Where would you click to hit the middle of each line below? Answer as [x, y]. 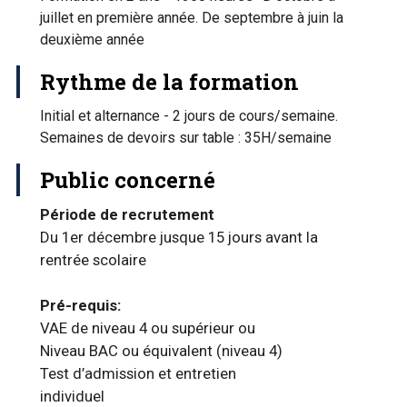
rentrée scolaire [93, 260]
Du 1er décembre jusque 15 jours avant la [179, 237]
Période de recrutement [127, 214]
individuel [72, 396]
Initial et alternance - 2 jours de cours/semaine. [189, 116]
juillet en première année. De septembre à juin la [192, 18]
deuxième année [92, 40]
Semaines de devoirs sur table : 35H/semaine [186, 138]
